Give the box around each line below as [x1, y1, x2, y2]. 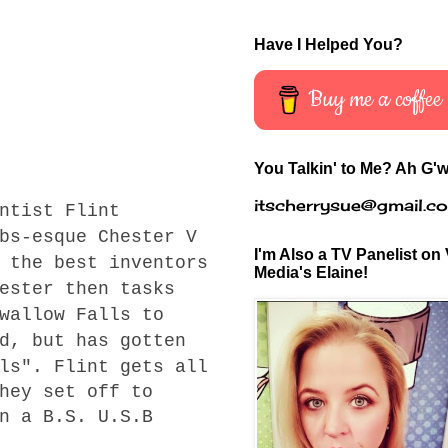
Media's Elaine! [254, 263, 368, 281]
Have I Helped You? [254, 35, 403, 53]
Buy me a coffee [308, 83, 443, 115]
